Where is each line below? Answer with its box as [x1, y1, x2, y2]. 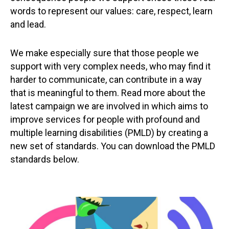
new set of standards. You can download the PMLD [10, 141, 215, 151]
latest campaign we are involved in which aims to [10, 101, 208, 111]
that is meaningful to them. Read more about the [10, 87, 205, 98]
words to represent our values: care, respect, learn [10, 6, 213, 16]
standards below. [10, 154, 79, 165]
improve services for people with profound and [10, 114, 200, 125]
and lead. [10, 19, 46, 30]
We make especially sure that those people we [10, 48, 199, 58]
